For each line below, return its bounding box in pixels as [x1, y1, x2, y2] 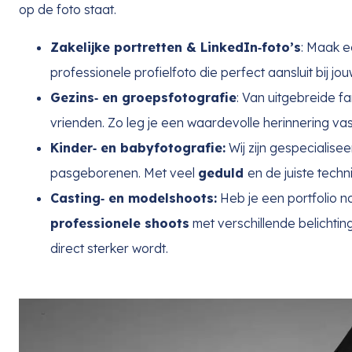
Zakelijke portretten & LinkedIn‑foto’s [50, 39, 301, 56]
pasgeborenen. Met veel [50, 165, 198, 181]
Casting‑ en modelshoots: [50, 190, 217, 207]
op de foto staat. [19, 2, 116, 18]
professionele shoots [50, 215, 189, 232]
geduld [198, 165, 247, 181]
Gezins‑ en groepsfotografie [50, 90, 236, 106]
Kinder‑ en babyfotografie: [50, 140, 225, 156]
